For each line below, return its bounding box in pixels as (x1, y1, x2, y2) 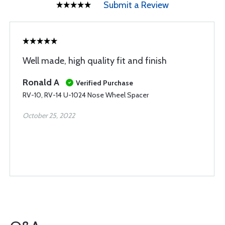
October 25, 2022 (23, 111, 75, 120)
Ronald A (23, 77, 59, 88)
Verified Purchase (76, 78, 133, 87)
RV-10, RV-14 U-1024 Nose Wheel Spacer (23, 90, 149, 99)
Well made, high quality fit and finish (23, 55, 167, 66)
